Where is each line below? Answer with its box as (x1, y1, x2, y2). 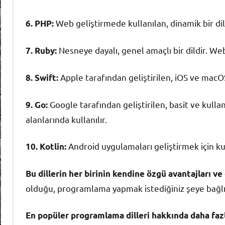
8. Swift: (26, 72, 58, 83)
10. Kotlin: (26, 141, 66, 152)
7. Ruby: (26, 45, 57, 56)
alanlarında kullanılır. (26, 114, 107, 125)
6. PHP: (26, 18, 54, 29)
